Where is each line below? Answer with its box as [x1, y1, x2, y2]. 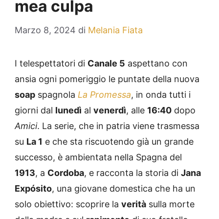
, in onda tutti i [131, 89, 191, 100]
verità [121, 199, 146, 210]
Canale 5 [88, 58, 125, 69]
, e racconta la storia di [84, 168, 181, 178]
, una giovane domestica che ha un [52, 183, 196, 194]
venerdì [93, 105, 126, 116]
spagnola [35, 89, 78, 100]
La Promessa [78, 89, 131, 100]
